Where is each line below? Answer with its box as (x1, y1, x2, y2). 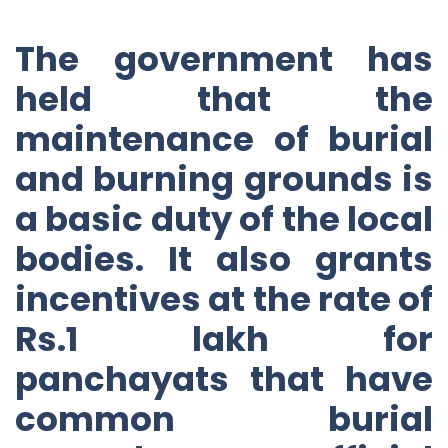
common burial (15, 394, 433, 443)
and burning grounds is (15, 154, 433, 203)
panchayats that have (15, 354, 433, 403)
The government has (15, 34, 433, 83)
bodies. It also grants (15, 234, 433, 283)
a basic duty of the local (15, 194, 433, 243)
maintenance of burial (15, 114, 433, 163)
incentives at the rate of (15, 274, 433, 323)
